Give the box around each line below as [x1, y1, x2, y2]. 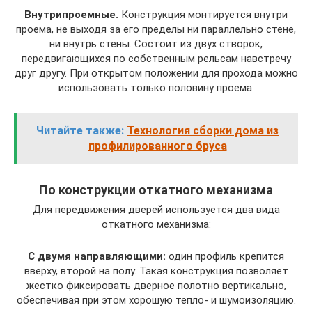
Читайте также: [36, 124, 124, 137]
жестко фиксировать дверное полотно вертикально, [26, 279, 286, 292]
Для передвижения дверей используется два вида [32, 203, 280, 216]
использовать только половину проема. [58, 81, 254, 94]
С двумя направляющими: [28, 250, 166, 263]
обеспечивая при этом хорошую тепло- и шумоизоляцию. [16, 294, 296, 306]
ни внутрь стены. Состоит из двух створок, [49, 38, 263, 50]
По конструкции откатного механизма [39, 182, 273, 197]
